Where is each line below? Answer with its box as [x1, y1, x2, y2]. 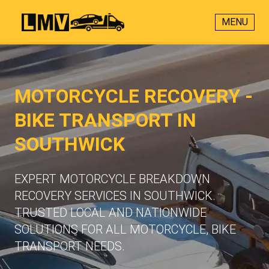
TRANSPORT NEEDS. [14, 239, 125, 253]
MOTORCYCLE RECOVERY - [14, 85, 253, 107]
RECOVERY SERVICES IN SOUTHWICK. [14, 189, 216, 203]
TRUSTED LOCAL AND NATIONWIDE [14, 205, 207, 220]
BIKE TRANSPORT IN [14, 109, 196, 131]
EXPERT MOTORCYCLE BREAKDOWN [14, 172, 210, 186]
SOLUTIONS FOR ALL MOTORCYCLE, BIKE [14, 222, 236, 237]
